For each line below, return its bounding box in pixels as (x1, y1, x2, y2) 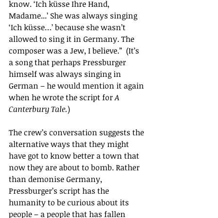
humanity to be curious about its (9, 197, 131, 208)
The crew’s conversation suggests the (9, 127, 146, 138)
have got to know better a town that (9, 150, 141, 162)
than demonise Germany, (9, 174, 104, 185)
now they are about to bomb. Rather (9, 162, 142, 173)
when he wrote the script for (9, 92, 115, 103)
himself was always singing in (9, 69, 123, 80)
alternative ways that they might (9, 139, 131, 150)
